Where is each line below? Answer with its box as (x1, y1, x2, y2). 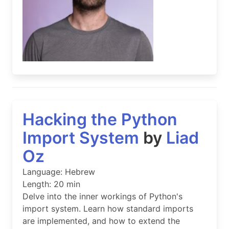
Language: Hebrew (22, 167, 95, 177)
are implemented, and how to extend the (22, 216, 180, 226)
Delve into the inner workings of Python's (22, 191, 182, 202)
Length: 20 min (22, 179, 80, 190)
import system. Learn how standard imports (22, 203, 193, 214)
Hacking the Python (22, 109, 177, 130)
